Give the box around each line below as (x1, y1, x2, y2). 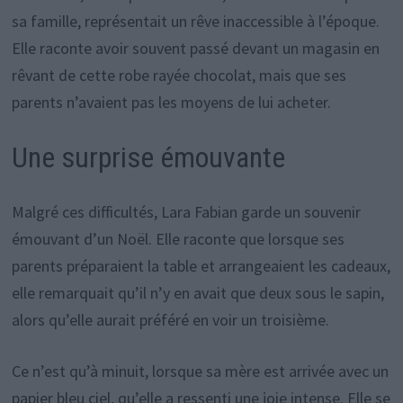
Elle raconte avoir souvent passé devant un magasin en (11, 38, 380, 59)
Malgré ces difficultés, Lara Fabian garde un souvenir (11, 201, 361, 222)
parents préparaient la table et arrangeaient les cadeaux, (11, 255, 390, 276)
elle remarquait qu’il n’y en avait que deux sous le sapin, (11, 282, 384, 303)
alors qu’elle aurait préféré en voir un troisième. (11, 309, 329, 330)
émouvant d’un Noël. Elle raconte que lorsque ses (11, 228, 345, 249)
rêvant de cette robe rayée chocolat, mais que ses (11, 65, 346, 86)
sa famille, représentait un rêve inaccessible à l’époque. (11, 11, 380, 32)
